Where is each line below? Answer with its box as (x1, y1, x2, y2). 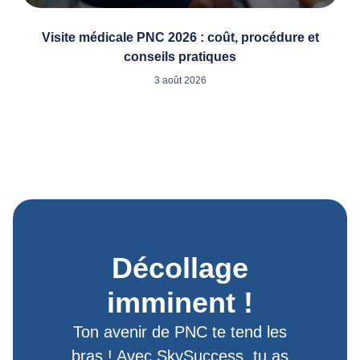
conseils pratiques (124, 49, 236, 63)
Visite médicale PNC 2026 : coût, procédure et (41, 30, 319, 44)
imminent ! (107, 286, 253, 320)
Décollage (112, 252, 248, 285)
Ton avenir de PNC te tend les (73, 323, 287, 342)
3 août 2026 (153, 74, 207, 86)
